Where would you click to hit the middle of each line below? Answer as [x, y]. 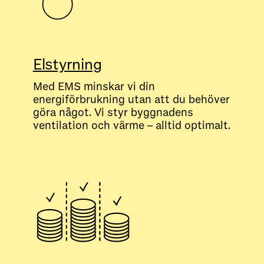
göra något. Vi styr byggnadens [113, 112]
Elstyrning [67, 64]
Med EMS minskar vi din [94, 86]
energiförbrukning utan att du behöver [131, 99]
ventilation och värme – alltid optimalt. [131, 125]
